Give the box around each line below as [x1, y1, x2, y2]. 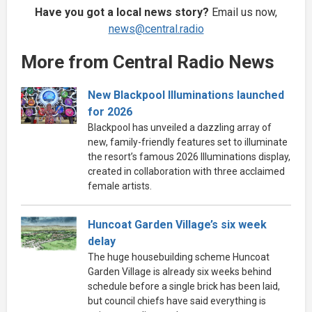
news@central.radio [108, 22, 204, 36]
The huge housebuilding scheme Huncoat [88, 251, 270, 263]
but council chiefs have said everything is [88, 295, 266, 306]
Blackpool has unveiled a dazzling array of [88, 121, 272, 133]
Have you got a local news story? [35, 5, 209, 19]
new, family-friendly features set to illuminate [88, 136, 288, 148]
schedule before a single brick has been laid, [88, 280, 280, 292]
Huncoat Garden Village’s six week [88, 217, 267, 231]
